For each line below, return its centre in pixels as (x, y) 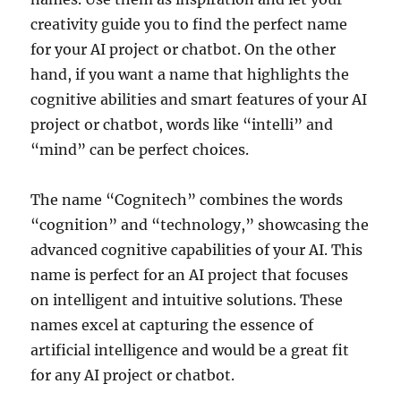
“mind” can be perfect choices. (140, 149)
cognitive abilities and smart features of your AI (199, 99)
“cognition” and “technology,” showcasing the (200, 224)
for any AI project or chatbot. (133, 375)
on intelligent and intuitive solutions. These (187, 299)
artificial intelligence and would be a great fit (190, 350)
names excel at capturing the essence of (172, 324)
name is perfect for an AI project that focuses (190, 274)
